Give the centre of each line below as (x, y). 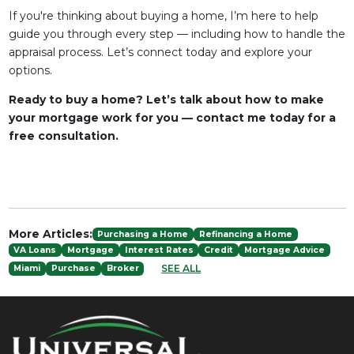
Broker (122, 268)
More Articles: (50, 234)
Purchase (73, 268)
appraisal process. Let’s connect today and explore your (160, 52)
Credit (219, 250)
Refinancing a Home (245, 234)
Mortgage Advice (284, 250)
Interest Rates (159, 250)
